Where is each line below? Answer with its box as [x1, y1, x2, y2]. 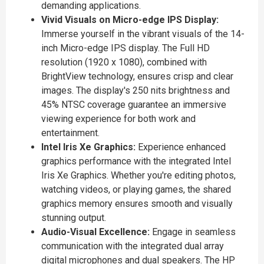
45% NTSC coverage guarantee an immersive [41, 99, 226, 110]
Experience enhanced [136, 141, 226, 153]
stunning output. [41, 212, 106, 223]
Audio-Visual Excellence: [41, 226, 152, 237]
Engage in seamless [152, 226, 236, 237]
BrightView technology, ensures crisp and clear [41, 71, 233, 82]
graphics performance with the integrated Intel [41, 156, 231, 167]
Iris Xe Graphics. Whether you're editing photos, [41, 170, 236, 181]
